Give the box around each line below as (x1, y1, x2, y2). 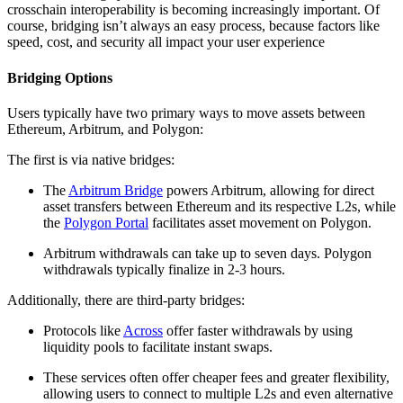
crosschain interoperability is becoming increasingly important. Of (7, 2, 380, 18)
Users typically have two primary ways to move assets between (7, 104, 365, 121)
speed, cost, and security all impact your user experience (7, 34, 325, 50)
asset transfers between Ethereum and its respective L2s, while (43, 198, 396, 214)
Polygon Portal (64, 214, 148, 230)
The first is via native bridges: (7, 151, 175, 167)
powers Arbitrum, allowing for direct (163, 182, 374, 198)
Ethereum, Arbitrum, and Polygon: (7, 121, 203, 137)
